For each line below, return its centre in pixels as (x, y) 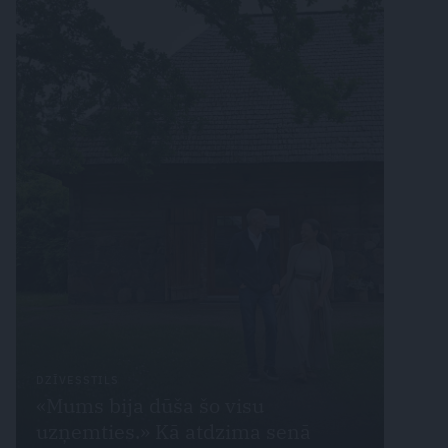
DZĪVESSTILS (77, 379)
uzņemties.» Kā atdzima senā (173, 431)
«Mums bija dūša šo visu (150, 405)
